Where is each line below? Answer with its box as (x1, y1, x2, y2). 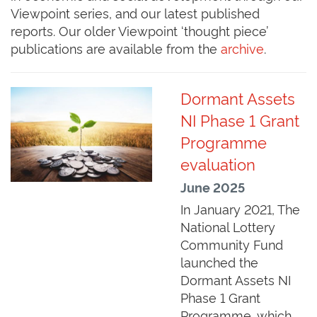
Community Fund (180, 235, 283, 253)
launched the (180, 253, 258, 271)
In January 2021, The (180, 200, 300, 218)
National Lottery (180, 217, 275, 236)
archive (221, 39, 264, 57)
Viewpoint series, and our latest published (11, 4, 260, 22)
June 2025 (180, 178, 245, 196)
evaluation (180, 153, 255, 175)
